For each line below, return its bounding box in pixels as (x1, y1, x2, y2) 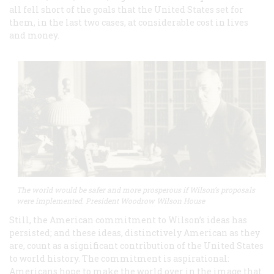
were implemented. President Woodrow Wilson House (17, 196, 205, 206)
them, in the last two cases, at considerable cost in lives (9, 17, 248, 29)
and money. (9, 29, 59, 42)
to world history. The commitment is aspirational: (9, 253, 229, 265)
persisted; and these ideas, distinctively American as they (9, 227, 260, 239)
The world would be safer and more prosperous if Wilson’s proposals (17, 185, 255, 195)
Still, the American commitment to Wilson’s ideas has (9, 214, 247, 226)
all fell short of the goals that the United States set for (9, 4, 243, 16)
